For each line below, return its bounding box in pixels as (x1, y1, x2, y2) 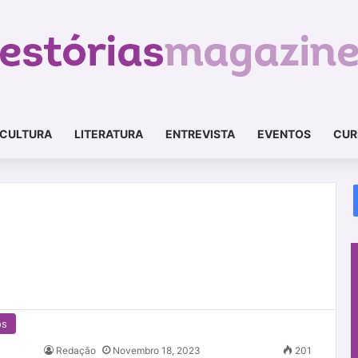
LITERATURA (74, 127, 143, 141)
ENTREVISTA (165, 127, 235, 141)
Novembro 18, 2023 (113, 344, 201, 356)
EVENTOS (257, 127, 311, 141)
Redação (56, 344, 96, 356)
